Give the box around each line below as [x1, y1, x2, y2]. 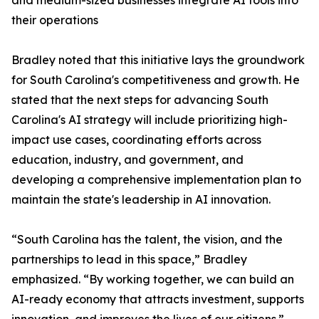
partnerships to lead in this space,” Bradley [11, 252, 247, 267]
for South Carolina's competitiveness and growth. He [11, 73, 300, 88]
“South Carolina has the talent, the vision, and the [11, 232, 283, 247]
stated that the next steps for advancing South [11, 93, 268, 108]
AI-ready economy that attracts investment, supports [11, 292, 304, 307]
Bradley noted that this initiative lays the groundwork [11, 53, 305, 68]
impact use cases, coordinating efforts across [11, 132, 261, 147]
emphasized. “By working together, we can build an [11, 272, 294, 287]
